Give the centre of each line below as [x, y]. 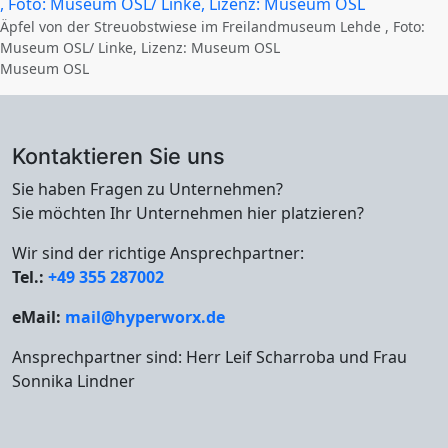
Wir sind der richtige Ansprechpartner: [158, 253]
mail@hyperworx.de [145, 317]
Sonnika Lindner [73, 381]
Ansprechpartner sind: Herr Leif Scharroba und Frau [209, 357]
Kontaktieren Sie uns [118, 156]
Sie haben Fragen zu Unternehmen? [147, 189]
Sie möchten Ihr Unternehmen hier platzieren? [188, 213]
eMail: [38, 317]
